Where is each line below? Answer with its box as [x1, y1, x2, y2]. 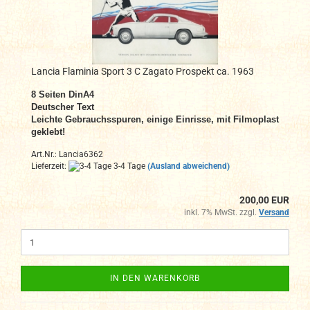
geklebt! [31, 127, 65, 138]
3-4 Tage [111, 161, 145, 172]
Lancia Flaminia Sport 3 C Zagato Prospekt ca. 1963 [31, 66, 254, 77]
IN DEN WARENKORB [110, 273, 200, 284]
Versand [259, 208, 289, 218]
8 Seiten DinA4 [31, 89, 94, 100]
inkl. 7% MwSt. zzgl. [184, 208, 259, 218]
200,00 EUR [239, 194, 289, 206]
